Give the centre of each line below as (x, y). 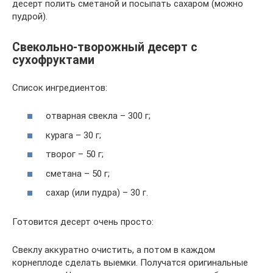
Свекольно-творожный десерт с (105, 47)
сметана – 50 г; (78, 173)
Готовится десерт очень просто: (83, 222)
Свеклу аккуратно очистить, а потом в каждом (114, 250)
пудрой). (30, 16)
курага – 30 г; (73, 135)
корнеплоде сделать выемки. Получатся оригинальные (130, 263)
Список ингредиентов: (60, 87)
